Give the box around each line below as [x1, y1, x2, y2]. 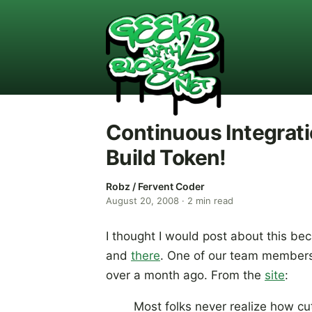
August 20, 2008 [106, 195, 179, 206]
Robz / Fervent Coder [106, 180, 205, 192]
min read [193, 195, 233, 206]
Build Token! [106, 145, 226, 170]
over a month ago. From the [106, 268, 265, 282]
